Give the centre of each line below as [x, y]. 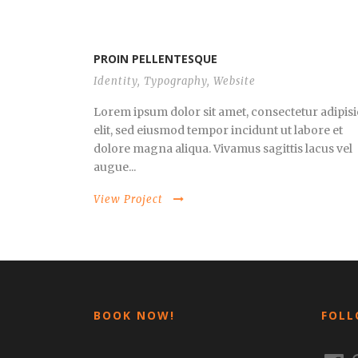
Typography [175, 81]
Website [235, 81]
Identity [115, 81]
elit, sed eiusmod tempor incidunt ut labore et [218, 130]
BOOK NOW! [134, 315]
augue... [115, 167]
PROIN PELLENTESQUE [155, 59]
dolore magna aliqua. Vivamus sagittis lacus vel [223, 149]
